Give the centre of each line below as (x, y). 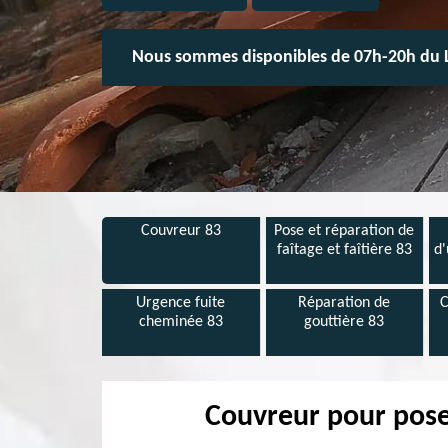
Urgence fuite (181, 303)
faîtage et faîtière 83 (344, 250)
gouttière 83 (344, 322)
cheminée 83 (180, 322)
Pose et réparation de (344, 231)
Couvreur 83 (180, 231)
